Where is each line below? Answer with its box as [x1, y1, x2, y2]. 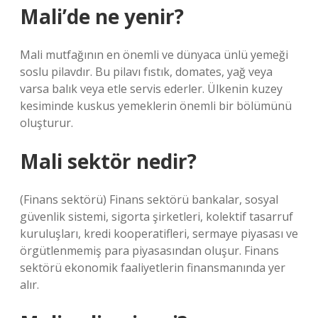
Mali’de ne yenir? [20, 3, 184, 30]
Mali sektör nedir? [20, 148, 197, 175]
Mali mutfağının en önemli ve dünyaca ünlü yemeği [20, 47, 288, 62]
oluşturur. [20, 115, 73, 131]
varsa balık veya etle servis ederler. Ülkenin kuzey [20, 81, 283, 97]
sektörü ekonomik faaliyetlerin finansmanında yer [20, 260, 285, 275]
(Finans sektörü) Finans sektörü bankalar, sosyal [20, 192, 278, 207]
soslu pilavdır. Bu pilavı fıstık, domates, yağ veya [20, 64, 273, 79]
